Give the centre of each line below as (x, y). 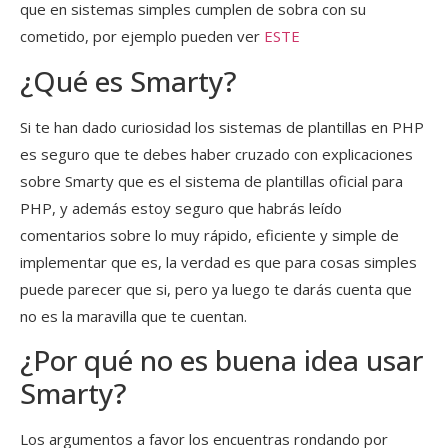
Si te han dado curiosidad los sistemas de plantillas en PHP (222, 126)
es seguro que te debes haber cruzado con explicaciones (216, 153)
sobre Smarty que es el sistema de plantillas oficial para (211, 180)
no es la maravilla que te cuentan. (133, 315)
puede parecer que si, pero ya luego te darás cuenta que (216, 288)
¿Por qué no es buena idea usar (221, 360)
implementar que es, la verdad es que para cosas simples (218, 261)
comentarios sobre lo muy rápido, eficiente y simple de (209, 234)
